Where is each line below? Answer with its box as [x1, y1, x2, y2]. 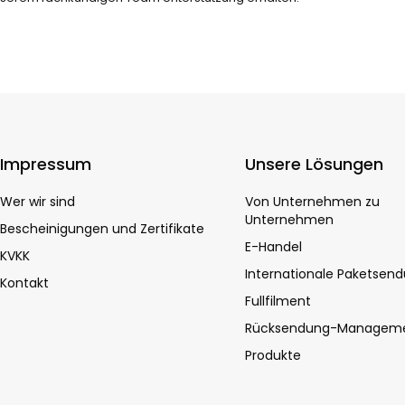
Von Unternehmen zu [245, 193, 381, 211]
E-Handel [245, 238, 303, 256]
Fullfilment [245, 292, 312, 310]
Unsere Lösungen [245, 153, 384, 175]
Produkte [245, 346, 302, 364]
